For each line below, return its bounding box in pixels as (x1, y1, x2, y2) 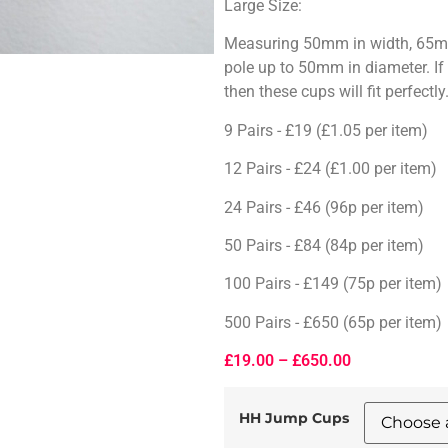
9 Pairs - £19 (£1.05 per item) (224, 120, 428, 140)
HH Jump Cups (239, 408, 349, 427)
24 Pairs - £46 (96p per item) (224, 197, 424, 217)
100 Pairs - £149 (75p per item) (224, 274, 442, 294)
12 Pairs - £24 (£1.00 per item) (224, 159, 437, 179)
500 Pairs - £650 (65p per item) (224, 312, 442, 332)
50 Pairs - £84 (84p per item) (224, 235, 424, 255)
